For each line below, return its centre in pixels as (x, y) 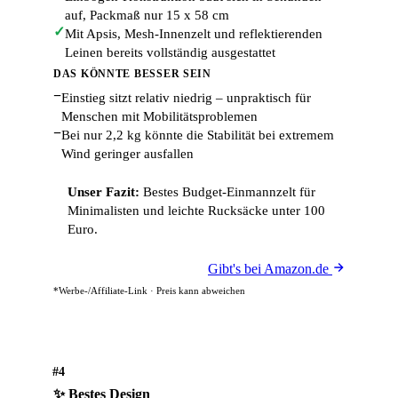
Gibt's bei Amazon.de (270, 269)
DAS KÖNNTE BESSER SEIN (132, 74)
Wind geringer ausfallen (127, 154)
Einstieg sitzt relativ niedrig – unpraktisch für (186, 98)
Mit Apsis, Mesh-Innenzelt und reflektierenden (194, 34)
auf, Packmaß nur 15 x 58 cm (147, 15)
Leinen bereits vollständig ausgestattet (170, 52)
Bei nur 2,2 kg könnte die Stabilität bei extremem (198, 135)
